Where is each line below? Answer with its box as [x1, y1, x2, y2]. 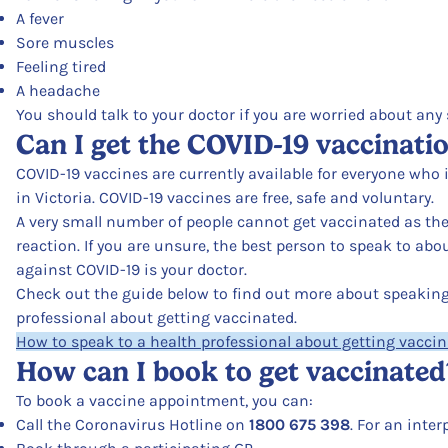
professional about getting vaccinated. [16, 308, 297, 328]
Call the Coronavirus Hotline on [16, 415, 249, 435]
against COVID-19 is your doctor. [16, 260, 247, 280]
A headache [16, 81, 100, 101]
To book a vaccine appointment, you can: [16, 391, 313, 411]
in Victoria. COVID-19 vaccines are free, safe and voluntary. [16, 188, 434, 208]
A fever [16, 9, 64, 29]
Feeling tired [16, 57, 106, 77]
